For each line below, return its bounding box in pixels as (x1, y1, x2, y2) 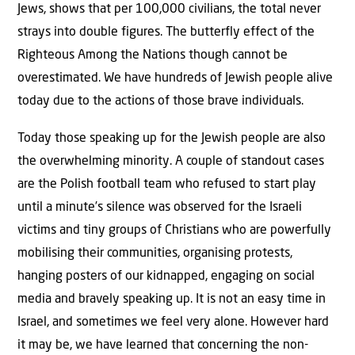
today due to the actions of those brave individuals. (17, 95, 303, 108)
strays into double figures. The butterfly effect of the (17, 26, 315, 39)
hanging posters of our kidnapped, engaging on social (17, 270, 315, 284)
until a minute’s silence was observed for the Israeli (17, 201, 302, 215)
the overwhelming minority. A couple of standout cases (17, 155, 324, 169)
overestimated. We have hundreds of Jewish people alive (17, 72, 333, 85)
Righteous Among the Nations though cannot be (17, 49, 288, 62)
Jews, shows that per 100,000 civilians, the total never (17, 3, 321, 16)
